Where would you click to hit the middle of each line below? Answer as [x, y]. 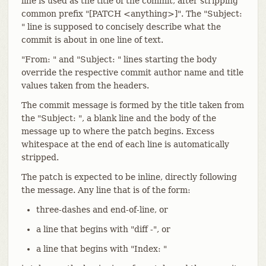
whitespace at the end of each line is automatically [125, 144]
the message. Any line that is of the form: [106, 190]
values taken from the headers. [85, 85]
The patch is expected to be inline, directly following [129, 177]
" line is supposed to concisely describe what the [121, 26]
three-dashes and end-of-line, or [102, 209]
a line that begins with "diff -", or [103, 229]
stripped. [40, 157]
